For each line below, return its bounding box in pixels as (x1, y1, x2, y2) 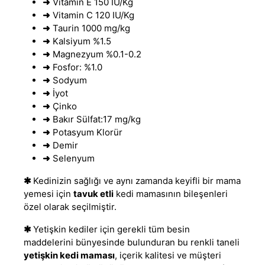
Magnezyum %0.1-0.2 (50, 48, 141, 60)
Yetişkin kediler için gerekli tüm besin (33, 223, 190, 235)
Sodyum (50, 74, 87, 86)
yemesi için (24, 188, 73, 199)
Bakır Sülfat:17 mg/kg (50, 113, 141, 125)
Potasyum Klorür (50, 126, 122, 138)
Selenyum (50, 152, 95, 164)
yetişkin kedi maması (24, 249, 115, 261)
